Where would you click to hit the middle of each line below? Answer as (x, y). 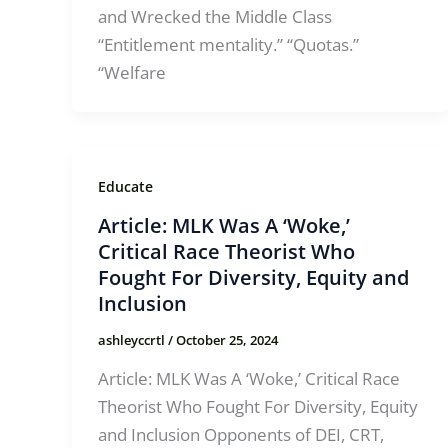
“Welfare (131, 72)
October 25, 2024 (226, 340)
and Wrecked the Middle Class (214, 16)
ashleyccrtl (132, 340)
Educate (125, 186)
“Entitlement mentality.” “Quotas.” (228, 44)
